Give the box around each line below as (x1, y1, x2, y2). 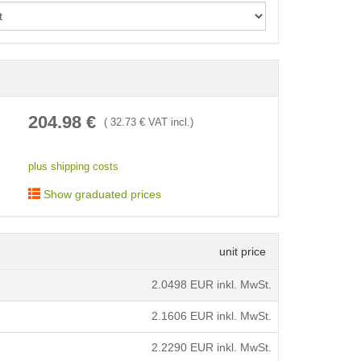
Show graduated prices (39, 188, 161, 201)
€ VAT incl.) (135, 117, 193, 129)
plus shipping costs (27, 161, 118, 173)
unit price (219, 245, 266, 259)
